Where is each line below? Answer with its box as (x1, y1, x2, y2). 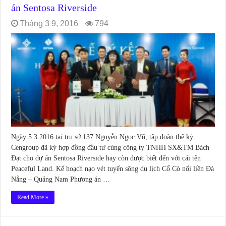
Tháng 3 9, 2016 (20, 19, 79, 28)
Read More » (17, 194, 49, 201)
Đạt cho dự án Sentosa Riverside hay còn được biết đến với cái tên (11, 154, 201, 162)
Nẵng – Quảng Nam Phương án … (11, 176, 110, 184)
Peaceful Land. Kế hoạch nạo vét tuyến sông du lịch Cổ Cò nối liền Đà (11, 165, 214, 173)
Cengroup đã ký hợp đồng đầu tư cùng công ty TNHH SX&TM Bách (11, 144, 210, 152)
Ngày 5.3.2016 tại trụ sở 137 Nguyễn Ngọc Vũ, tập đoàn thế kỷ (11, 133, 194, 141)
